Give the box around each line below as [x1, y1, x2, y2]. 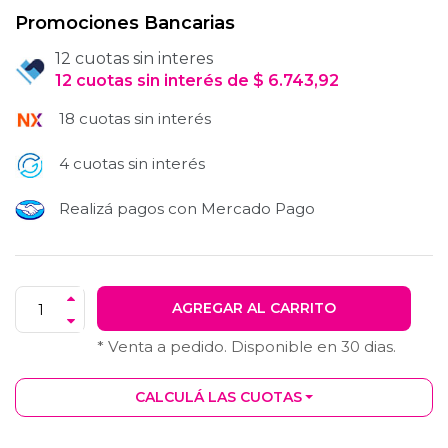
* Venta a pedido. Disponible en [97, 337, 341, 357]
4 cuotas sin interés [55, 154, 205, 174]
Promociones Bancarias [15, 12, 235, 35]
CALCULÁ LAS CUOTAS [134, 388, 302, 407]
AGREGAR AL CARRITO [171, 299, 336, 318]
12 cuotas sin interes [55, 49, 213, 69]
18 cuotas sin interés [59, 109, 211, 129]
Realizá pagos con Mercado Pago [55, 199, 315, 219]
